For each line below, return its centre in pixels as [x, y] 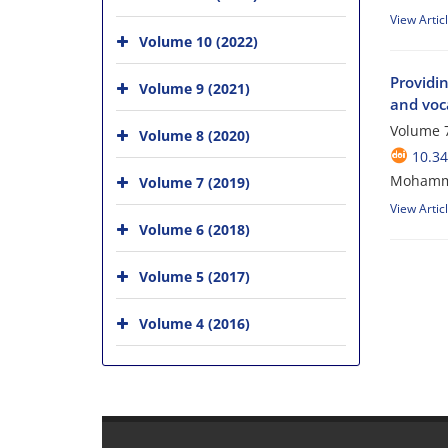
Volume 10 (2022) [198, 41]
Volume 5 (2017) [194, 276]
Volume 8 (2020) [194, 135]
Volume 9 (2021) [194, 88]
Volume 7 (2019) [194, 182]
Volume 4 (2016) [194, 323]
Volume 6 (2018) [194, 229]
